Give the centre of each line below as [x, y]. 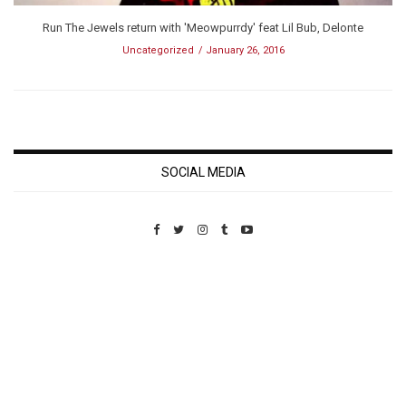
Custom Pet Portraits [67, 362]
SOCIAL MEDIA [203, 173]
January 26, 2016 [245, 51]
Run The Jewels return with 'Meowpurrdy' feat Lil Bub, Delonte [203, 28]
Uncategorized [158, 51]
